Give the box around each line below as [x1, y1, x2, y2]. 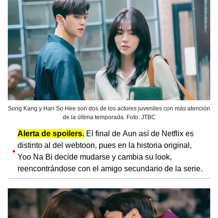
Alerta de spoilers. [18, 128, 84, 138]
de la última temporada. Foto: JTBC [62, 113, 156, 121]
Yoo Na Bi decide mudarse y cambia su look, [18, 152, 172, 162]
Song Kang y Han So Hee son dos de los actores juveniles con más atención [8, 105, 210, 112]
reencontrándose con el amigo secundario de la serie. [18, 163, 202, 173]
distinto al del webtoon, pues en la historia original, [18, 140, 192, 150]
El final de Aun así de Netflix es [84, 128, 194, 138]
